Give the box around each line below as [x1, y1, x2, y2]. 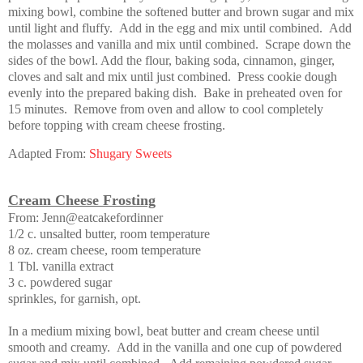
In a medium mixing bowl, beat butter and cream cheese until [8, 324, 319, 339]
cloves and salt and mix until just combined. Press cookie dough [8, 69, 337, 83]
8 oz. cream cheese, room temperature [8, 243, 201, 258]
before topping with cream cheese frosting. [8, 117, 232, 132]
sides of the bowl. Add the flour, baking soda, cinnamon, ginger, [8, 53, 335, 67]
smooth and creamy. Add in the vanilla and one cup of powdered [8, 340, 342, 355]
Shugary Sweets [89, 147, 172, 161]
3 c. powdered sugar [8, 275, 112, 290]
